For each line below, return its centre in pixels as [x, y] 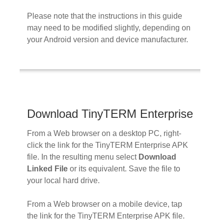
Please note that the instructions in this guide [105, 16]
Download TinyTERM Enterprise [110, 113]
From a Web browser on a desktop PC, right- [104, 134]
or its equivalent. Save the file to [124, 169]
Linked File [47, 169]
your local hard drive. [63, 181]
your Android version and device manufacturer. [108, 39]
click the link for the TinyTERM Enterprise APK [108, 145]
